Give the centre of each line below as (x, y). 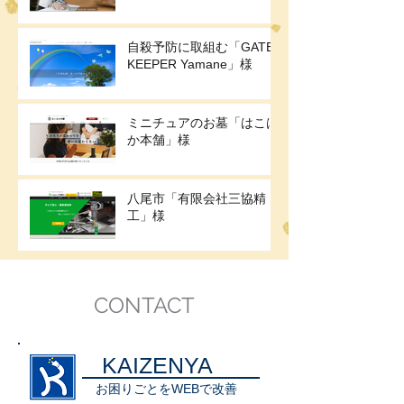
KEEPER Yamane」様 (190, 64)
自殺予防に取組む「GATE (201, 47)
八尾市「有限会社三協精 (197, 199)
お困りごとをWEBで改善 (166, 389)
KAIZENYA (157, 366)
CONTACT (144, 306)
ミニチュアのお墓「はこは (203, 123)
